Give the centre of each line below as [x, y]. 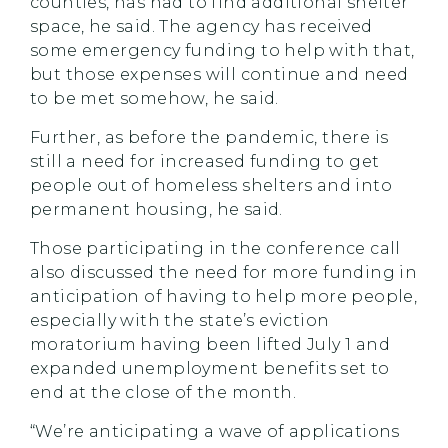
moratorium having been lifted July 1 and [210, 344]
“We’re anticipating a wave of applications [215, 431]
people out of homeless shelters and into [211, 185]
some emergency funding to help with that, [222, 50]
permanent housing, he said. [156, 209]
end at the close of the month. [163, 392]
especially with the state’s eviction [180, 320]
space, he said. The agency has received [201, 26]
